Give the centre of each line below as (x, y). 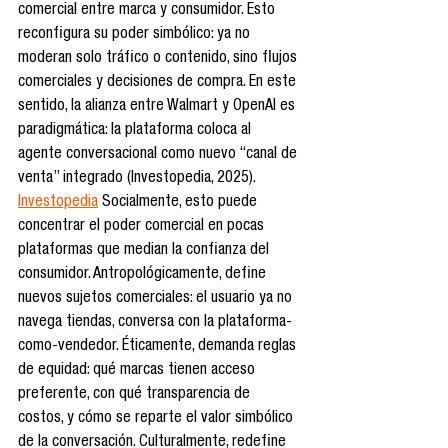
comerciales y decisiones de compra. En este (159, 82)
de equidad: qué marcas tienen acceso (138, 370)
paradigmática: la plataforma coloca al (136, 130)
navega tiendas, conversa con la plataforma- (155, 322)
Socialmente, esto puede (179, 202)
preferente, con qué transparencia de (136, 394)
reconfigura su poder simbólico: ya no (136, 34)
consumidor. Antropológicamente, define (144, 274)
